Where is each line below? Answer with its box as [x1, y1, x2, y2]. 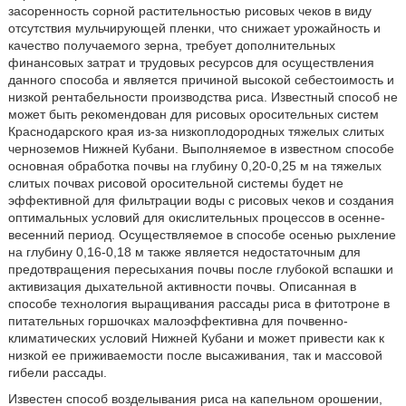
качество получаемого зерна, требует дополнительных [7, 38, 335, 53]
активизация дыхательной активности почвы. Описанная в [7, 279, 356, 294]
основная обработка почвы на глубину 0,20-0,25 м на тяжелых [7, 159, 382, 173]
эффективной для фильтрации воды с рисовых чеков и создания [7, 193, 394, 208]
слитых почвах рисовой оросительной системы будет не [7, 176, 343, 190]
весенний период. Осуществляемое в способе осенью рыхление [7, 227, 396, 242]
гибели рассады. [7, 365, 107, 380]
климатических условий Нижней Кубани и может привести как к [7, 331, 384, 345]
